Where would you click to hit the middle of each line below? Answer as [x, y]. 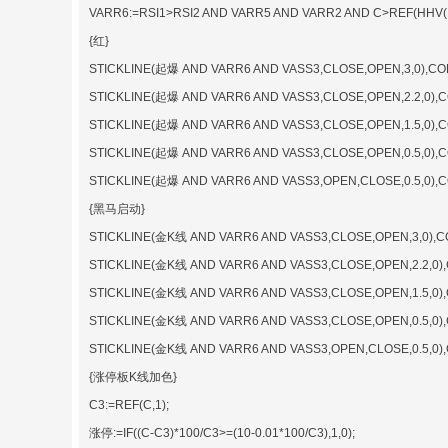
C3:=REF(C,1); [129, 404]
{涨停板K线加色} [133, 376]
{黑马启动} [117, 208]
